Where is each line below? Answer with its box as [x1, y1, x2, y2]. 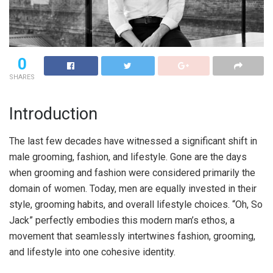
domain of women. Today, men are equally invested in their [9, 183, 257, 195]
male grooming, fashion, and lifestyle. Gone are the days [9, 151, 247, 163]
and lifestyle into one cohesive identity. [9, 246, 175, 258]
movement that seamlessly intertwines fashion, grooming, [9, 230, 255, 243]
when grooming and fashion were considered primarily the [9, 167, 255, 179]
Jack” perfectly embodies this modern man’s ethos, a [9, 214, 235, 227]
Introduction [9, 104, 97, 124]
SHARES [9, 73, 35, 81]
